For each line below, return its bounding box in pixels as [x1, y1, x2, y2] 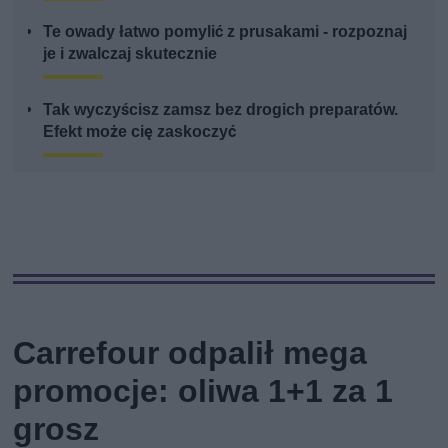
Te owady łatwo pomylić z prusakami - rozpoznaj [43, 21, 408, 41]
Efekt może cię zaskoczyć [43, 121, 237, 141]
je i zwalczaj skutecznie [43, 43, 218, 63]
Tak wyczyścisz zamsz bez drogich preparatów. [43, 99, 399, 119]
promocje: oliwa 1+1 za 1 [13, 371, 394, 410]
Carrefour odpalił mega [13, 333, 368, 372]
